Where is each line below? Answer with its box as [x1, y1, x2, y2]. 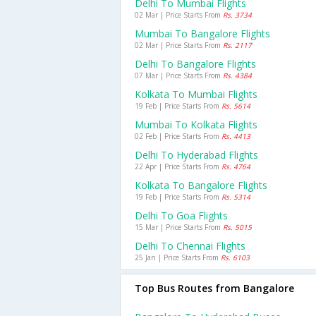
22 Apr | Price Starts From [135, 162, 221, 171]
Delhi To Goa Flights [135, 209, 228, 222]
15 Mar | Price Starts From [135, 222, 223, 232]
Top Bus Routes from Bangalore [135, 281, 294, 295]
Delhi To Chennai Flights [135, 239, 245, 253]
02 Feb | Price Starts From [135, 131, 221, 141]
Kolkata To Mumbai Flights [135, 87, 257, 101]
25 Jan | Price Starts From [135, 253, 221, 262]
